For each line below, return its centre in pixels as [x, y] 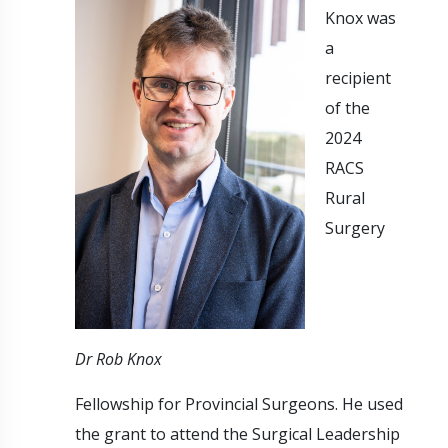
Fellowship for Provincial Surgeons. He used [239, 403]
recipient [357, 77]
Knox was [360, 17]
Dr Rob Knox [118, 358]
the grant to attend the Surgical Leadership [237, 433]
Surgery [354, 227]
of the [347, 107]
